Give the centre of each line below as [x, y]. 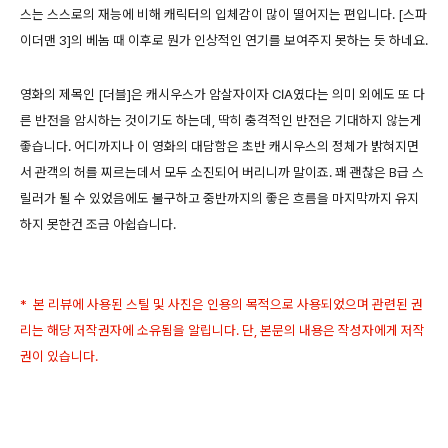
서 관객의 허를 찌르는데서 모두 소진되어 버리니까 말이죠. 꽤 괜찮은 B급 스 [222, 171]
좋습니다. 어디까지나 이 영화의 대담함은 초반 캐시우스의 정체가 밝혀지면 [219, 145]
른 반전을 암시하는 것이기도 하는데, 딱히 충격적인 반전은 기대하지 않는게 [221, 119]
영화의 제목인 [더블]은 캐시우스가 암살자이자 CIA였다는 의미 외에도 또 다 [222, 93]
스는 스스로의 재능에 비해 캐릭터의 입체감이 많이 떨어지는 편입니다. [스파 [223, 13]
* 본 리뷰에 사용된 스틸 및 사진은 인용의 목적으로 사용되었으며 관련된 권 [221, 303]
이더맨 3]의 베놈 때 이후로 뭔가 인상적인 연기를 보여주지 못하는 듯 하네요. [224, 39]
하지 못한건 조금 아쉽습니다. [99, 223]
